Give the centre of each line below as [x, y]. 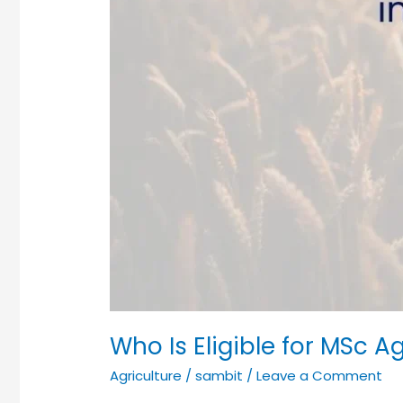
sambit [220, 375]
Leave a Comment [319, 375]
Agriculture [145, 375]
